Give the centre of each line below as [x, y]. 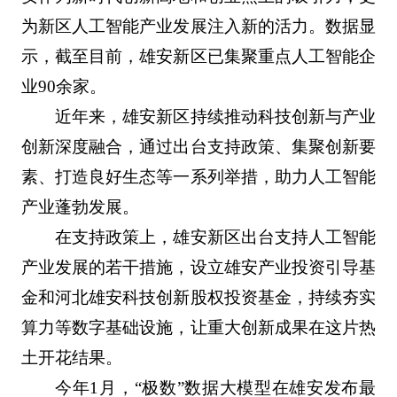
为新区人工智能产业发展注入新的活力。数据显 [198, 27]
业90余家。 [63, 87]
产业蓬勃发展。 [80, 207]
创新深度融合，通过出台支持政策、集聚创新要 [198, 147]
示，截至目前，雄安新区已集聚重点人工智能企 [198, 57]
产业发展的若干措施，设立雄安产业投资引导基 [198, 268]
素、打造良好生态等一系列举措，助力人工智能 [198, 177]
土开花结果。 [71, 358]
